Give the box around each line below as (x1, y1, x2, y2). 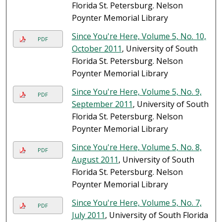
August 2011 (71, 154, 118, 166)
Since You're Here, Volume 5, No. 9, (71, 86, 202, 98)
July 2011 (71, 210, 105, 221)
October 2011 (71, 43, 122, 55)
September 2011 (71, 99, 133, 110)
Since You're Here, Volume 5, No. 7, (71, 197, 202, 209)
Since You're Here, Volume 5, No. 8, (71, 142, 202, 153)
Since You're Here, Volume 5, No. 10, (71, 31, 206, 42)
